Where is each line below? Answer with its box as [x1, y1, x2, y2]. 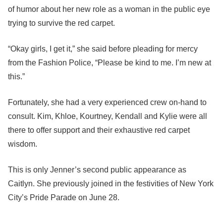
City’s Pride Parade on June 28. [8, 193, 119, 202]
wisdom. [8, 140, 37, 148]
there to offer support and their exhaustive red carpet [8, 126, 190, 134]
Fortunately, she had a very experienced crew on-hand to [8, 98, 207, 107]
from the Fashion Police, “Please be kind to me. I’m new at [8, 58, 211, 67]
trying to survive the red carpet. [8, 19, 115, 27]
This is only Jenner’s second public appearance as [8, 166, 186, 174]
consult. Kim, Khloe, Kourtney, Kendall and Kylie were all [8, 112, 207, 120]
